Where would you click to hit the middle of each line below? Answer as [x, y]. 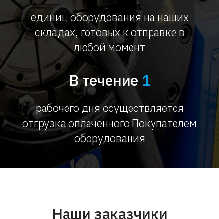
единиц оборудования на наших [109, 17]
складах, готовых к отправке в [109, 32]
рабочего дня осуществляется [109, 108]
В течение [103, 80]
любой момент [109, 47]
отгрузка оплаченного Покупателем [109, 123]
